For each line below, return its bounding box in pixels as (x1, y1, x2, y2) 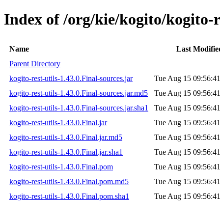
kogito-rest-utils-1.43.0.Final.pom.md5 (9, 177, 129, 186)
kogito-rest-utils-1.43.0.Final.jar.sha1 (9, 147, 123, 156)
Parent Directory (9, 59, 60, 68)
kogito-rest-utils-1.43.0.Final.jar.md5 (9, 133, 122, 141)
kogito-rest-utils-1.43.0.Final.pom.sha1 (9, 192, 129, 200)
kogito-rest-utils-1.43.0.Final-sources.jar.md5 (9, 88, 148, 97)
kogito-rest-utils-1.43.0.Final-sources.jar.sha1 (9, 103, 148, 112)
